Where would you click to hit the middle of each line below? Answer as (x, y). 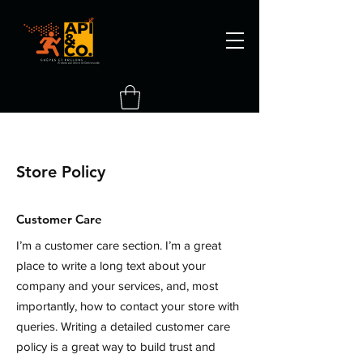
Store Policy (61, 171)
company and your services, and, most (117, 285)
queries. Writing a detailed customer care (123, 326)
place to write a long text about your (111, 265)
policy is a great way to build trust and (116, 346)
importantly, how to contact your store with (128, 305)
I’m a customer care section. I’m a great (119, 245)
